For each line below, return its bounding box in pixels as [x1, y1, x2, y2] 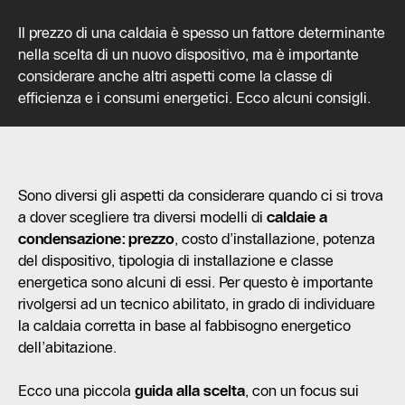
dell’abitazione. [18, 338, 117, 356]
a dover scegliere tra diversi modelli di [18, 208, 267, 226]
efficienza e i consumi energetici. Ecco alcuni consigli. [18, 89, 371, 107]
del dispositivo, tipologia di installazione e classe [18, 251, 334, 269]
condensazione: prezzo [18, 230, 174, 248]
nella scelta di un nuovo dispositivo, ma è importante [18, 45, 359, 63]
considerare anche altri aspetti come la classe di [18, 67, 333, 85]
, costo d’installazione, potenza [174, 230, 375, 248]
